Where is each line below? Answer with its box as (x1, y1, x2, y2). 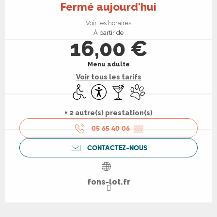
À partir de (93, 29, 124, 37)
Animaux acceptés (128, 84, 194, 93)
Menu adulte (87, 61, 130, 68)
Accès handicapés (70, 84, 135, 93)
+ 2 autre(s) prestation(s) (64, 109, 153, 117)
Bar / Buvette (108, 84, 158, 93)
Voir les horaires (86, 19, 131, 27)
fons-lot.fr (87, 177, 130, 187)
